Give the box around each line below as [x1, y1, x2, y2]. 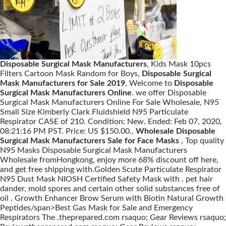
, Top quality [181, 137, 224, 145]
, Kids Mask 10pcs [147, 60, 211, 68]
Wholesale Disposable [136, 127, 215, 135]
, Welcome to [125, 79, 174, 87]
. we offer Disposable [132, 89, 206, 97]
